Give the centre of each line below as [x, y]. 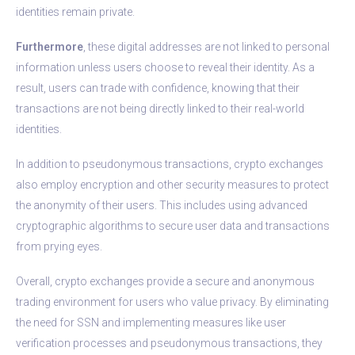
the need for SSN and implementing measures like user [151, 322]
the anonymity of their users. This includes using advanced [162, 205]
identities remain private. [75, 11]
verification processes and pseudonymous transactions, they [169, 343]
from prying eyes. [59, 246]
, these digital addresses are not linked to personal [206, 46]
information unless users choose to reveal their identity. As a [165, 67]
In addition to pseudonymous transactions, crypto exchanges [170, 164]
